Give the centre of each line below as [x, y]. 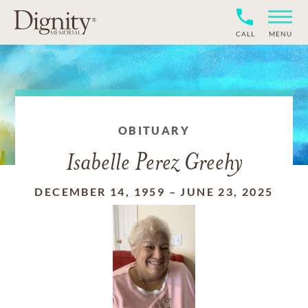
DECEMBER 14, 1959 [100, 191]
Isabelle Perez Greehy [154, 164]
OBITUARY [154, 130]
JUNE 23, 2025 [227, 191]
